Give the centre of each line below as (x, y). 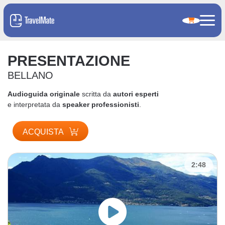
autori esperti (136, 94)
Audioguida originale (44, 94)
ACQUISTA (44, 132)
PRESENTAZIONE (69, 61)
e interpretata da (35, 104)
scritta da (96, 94)
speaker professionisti (101, 104)
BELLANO (30, 75)
